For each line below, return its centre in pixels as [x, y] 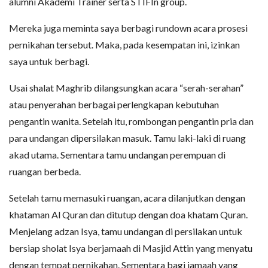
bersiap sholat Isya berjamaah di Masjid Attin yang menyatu [131, 248]
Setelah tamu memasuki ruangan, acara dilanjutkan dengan [127, 198]
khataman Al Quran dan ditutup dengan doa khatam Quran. [128, 215]
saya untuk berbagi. [49, 62]
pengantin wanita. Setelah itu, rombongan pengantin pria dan [131, 121]
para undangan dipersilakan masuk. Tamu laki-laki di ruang [127, 138]
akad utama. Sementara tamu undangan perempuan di [117, 155]
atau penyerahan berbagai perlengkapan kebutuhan [114, 105]
